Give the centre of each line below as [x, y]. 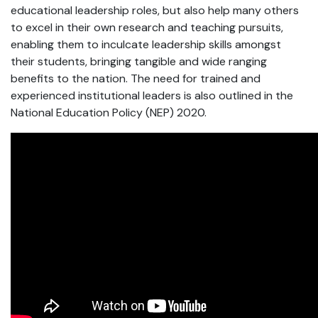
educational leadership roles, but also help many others [155, 10]
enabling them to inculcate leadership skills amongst [146, 44]
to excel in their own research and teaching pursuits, [147, 27]
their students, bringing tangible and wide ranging [139, 61]
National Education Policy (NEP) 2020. [109, 113]
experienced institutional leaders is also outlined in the [152, 95]
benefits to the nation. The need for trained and [136, 78]
